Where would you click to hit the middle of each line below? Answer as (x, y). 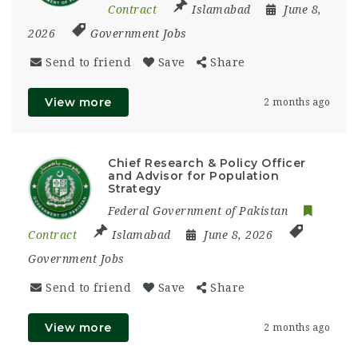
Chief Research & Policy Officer (207, 163)
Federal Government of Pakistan (198, 211)
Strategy (134, 188)
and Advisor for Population (193, 175)
